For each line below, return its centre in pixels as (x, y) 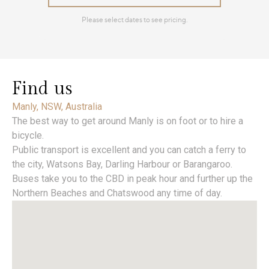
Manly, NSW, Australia (57, 107)
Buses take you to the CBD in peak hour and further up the (132, 179)
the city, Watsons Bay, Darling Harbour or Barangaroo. (122, 165)
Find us (42, 89)
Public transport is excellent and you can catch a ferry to (129, 150)
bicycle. (28, 136)
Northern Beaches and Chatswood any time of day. (117, 193)
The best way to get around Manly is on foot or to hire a (128, 121)
